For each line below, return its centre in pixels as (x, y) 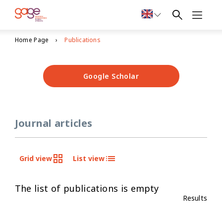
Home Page (32, 40)
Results (195, 198)
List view (89, 158)
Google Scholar (111, 76)
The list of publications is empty (87, 188)
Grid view (36, 158)
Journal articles (54, 123)
